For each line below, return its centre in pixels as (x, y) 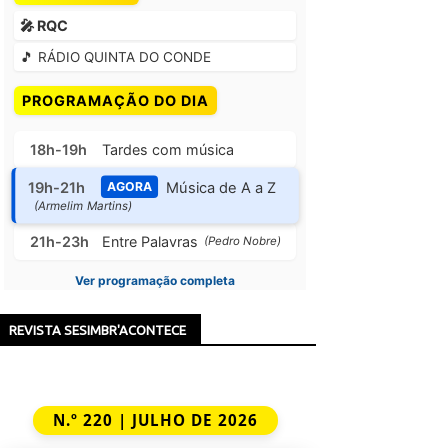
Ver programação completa (155, 280)
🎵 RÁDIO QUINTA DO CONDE (115, 57)
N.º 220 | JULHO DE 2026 (155, 420)
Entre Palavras (150, 241)
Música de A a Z (221, 187)
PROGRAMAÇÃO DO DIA (115, 100)
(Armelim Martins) (83, 206)
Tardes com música (168, 149)
